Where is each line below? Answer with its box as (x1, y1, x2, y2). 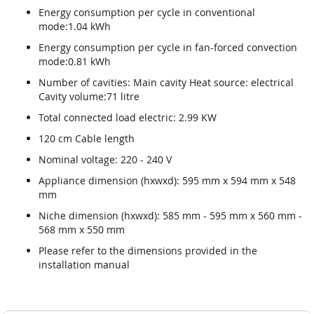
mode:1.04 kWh (39, 19, 111, 33)
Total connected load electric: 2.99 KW (39, 110, 217, 124)
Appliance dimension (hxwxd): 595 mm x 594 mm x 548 (39, 173, 296, 187)
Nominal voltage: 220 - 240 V (39, 152, 172, 166)
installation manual (39, 257, 130, 271)
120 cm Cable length (39, 131, 135, 145)
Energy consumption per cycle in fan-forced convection (39, 40, 297, 54)
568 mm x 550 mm (39, 222, 125, 236)
